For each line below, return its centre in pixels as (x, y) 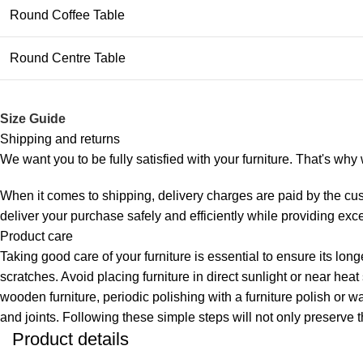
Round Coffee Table (68, 15)
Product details (70, 339)
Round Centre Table (68, 58)
